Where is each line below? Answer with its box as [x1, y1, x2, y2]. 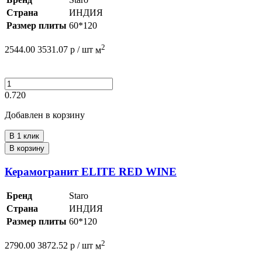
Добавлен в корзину [5, 109, 85, 120]
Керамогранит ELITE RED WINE [5, 165, 177, 178]
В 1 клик [9, 131, 39, 140]
